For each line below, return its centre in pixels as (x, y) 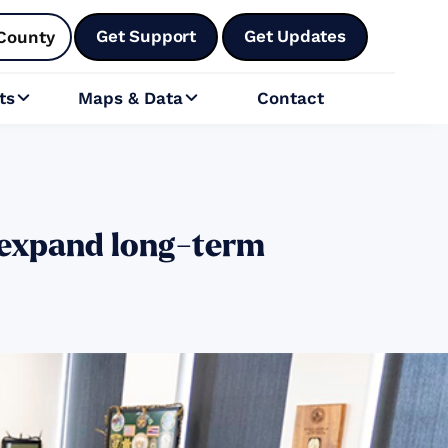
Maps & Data (131, 98)
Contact (290, 98)
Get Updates (295, 35)
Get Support (146, 35)
